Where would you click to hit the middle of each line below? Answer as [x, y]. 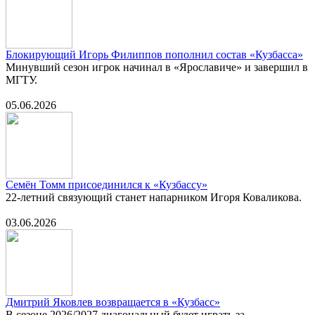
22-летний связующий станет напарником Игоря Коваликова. [154, 198]
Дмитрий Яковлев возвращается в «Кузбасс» [113, 302]
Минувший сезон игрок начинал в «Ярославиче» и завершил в [157, 67]
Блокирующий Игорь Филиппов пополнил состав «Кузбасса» [154, 55]
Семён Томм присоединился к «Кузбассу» [107, 185]
